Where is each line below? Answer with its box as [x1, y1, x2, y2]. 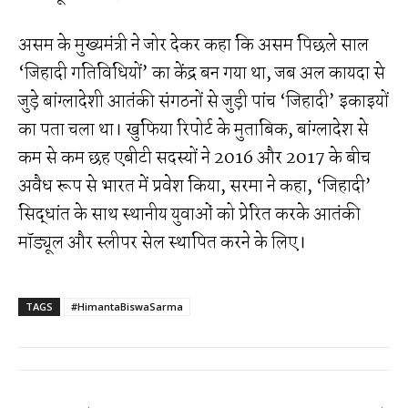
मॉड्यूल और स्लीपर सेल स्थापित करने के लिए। [18, 229, 306, 257]
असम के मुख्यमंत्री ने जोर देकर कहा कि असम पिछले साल [18, 31, 369, 59]
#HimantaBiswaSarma [71, 299, 183, 313]
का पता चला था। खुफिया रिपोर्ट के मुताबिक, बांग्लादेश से [18, 116, 369, 144]
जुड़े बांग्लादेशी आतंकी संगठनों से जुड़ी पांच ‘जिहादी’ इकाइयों [18, 87, 389, 116]
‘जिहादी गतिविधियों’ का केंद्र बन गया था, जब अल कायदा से [18, 59, 385, 87]
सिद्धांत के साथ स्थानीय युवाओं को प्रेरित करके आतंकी [18, 200, 361, 229]
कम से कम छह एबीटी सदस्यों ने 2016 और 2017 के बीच [18, 144, 371, 172]
